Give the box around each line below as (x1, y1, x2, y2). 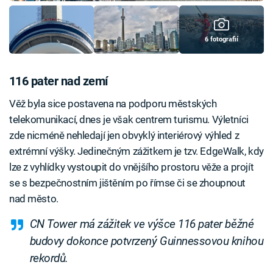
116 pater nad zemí (9, 73, 108, 88)
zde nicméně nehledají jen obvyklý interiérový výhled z (9, 129, 239, 141)
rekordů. (29, 251, 68, 265)
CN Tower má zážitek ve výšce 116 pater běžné (29, 217, 254, 231)
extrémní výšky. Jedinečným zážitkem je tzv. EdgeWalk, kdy (9, 144, 264, 157)
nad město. (9, 192, 58, 205)
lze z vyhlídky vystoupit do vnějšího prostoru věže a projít (9, 160, 254, 173)
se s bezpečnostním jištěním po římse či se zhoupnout (9, 176, 246, 189)
